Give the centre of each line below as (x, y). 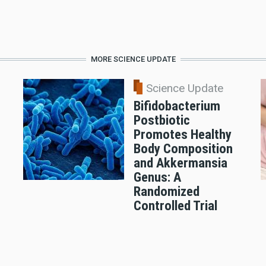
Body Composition (183, 149)
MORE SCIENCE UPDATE (133, 59)
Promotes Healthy (182, 134)
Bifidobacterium (177, 106)
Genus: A (157, 177)
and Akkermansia (180, 163)
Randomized (166, 191)
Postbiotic (161, 120)
